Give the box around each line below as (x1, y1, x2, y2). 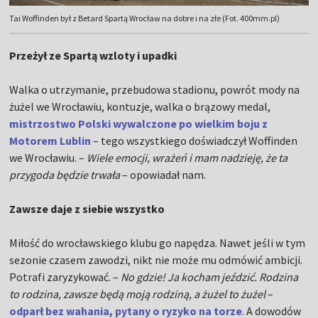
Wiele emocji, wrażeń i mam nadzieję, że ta (87, 150, 288, 165)
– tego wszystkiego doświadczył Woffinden (91, 133, 298, 148)
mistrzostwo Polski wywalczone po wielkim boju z (9, 116, 268, 131)
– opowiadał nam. (120, 168, 207, 182)
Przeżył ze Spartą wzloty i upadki (9, 48, 177, 63)
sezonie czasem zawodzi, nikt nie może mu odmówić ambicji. (9, 253, 303, 268)
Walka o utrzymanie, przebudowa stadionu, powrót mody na (9, 82, 300, 97)
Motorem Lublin (9, 133, 92, 148)
